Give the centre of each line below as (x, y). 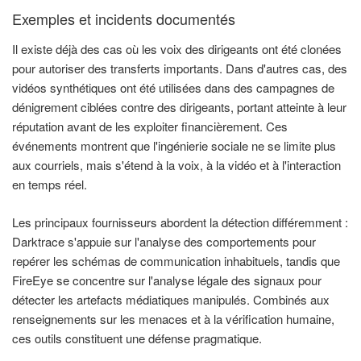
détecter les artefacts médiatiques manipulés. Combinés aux (171, 299)
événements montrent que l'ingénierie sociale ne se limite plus (174, 146)
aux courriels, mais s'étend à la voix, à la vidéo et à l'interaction (176, 165)
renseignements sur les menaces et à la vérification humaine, (173, 318)
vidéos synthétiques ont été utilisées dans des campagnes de (173, 88)
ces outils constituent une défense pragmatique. (137, 338)
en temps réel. (50, 185)
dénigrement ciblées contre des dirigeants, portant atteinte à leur (179, 107)
